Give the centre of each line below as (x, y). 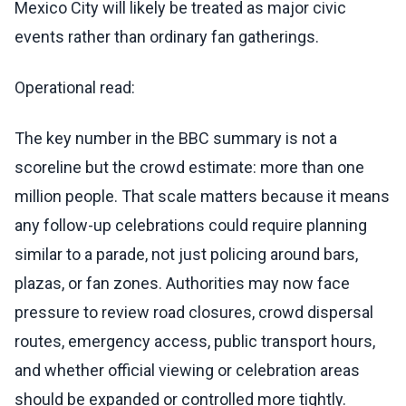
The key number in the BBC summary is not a (176, 139)
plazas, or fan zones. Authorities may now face (182, 284)
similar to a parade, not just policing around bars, (186, 255)
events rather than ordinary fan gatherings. (167, 37)
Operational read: (75, 88)
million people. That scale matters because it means (202, 197)
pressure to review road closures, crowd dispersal (194, 313)
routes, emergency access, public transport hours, (195, 342)
